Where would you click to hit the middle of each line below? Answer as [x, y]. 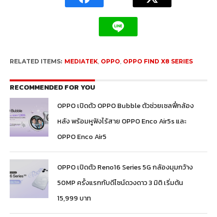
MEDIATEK [81, 62]
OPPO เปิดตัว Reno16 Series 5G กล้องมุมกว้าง [125, 167]
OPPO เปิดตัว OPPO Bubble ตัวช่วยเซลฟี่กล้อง [126, 106]
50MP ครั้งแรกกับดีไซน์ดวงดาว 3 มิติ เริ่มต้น [120, 183]
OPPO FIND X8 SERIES [158, 62]
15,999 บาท [74, 198]
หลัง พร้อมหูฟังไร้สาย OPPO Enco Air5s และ [122, 121]
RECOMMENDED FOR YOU [52, 87]
